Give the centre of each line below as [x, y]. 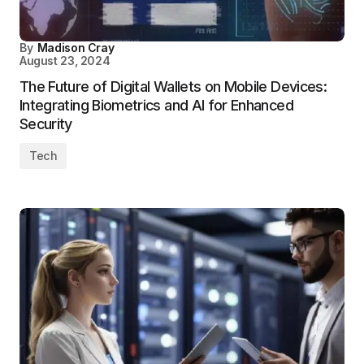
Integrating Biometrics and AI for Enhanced [156, 105]
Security [46, 124]
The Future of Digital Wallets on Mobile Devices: [173, 87]
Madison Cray [76, 48]
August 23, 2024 [65, 61]
